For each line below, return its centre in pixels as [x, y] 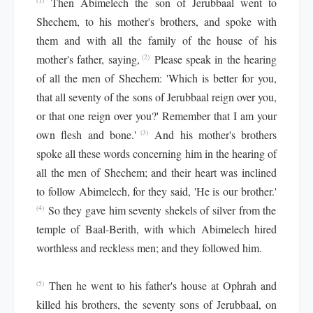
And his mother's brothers [216, 134]
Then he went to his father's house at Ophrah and [163, 285]
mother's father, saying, [88, 59]
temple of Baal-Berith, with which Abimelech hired [156, 229]
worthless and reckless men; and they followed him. [149, 248]
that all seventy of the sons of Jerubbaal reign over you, [156, 97]
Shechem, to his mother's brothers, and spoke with [156, 21]
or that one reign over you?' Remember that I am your [156, 116]
